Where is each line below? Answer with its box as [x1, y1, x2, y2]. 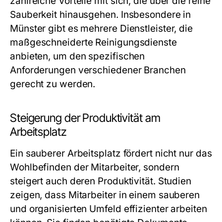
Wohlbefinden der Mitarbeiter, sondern [10, 162, 179, 173]
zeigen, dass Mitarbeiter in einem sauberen [10, 189, 200, 201]
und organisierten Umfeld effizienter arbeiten [10, 203, 207, 215]
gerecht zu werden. [10, 78, 96, 90]
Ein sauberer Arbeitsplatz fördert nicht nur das [10, 148, 212, 159]
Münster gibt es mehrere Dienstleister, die [10, 23, 193, 34]
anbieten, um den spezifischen [10, 51, 145, 62]
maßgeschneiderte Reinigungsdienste [10, 37, 177, 48]
